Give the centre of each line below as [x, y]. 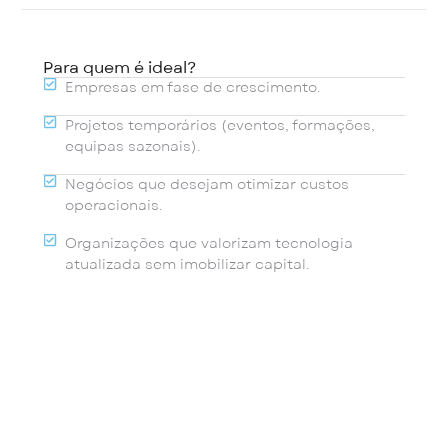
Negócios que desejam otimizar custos [207, 185]
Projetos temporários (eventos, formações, [220, 126]
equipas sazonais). [133, 147]
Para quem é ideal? [119, 68]
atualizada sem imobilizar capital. [187, 265]
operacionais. [114, 206]
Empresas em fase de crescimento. [193, 88]
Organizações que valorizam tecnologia [209, 244]
